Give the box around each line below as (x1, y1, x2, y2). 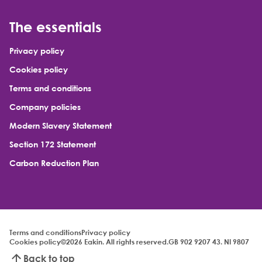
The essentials (9, 18, 102, 36)
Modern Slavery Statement (9, 120, 112, 131)
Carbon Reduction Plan (9, 158, 99, 168)
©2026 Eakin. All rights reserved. (61, 237, 168, 247)
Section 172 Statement (9, 139, 96, 150)
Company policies (9, 102, 81, 112)
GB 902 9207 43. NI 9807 (168, 237, 249, 247)
